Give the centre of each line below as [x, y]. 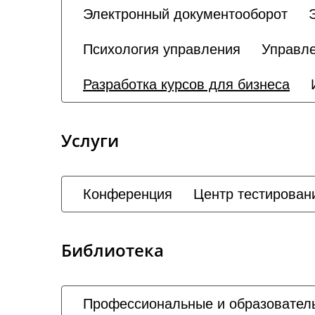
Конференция [128, 194]
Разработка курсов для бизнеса [186, 84]
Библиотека [112, 250]
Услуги [90, 140]
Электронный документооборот [185, 14]
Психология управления [162, 49]
